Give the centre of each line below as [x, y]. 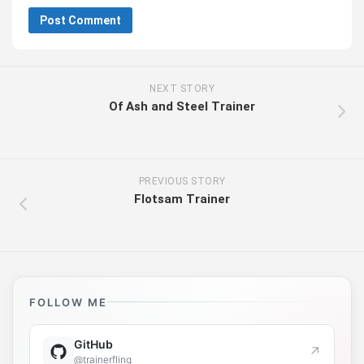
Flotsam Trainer [182, 199]
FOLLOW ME [68, 302]
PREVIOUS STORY [182, 181]
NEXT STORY [182, 88]
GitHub [93, 344]
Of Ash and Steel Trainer [182, 106]
